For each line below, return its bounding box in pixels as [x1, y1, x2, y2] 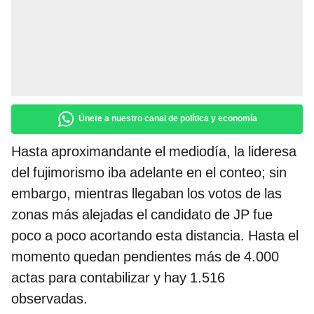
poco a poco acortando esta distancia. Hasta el [11, 227, 299, 245]
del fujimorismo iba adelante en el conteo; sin [11, 164, 287, 182]
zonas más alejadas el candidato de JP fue [11, 206, 273, 224]
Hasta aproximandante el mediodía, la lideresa [11, 143, 296, 161]
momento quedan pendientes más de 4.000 [11, 248, 279, 266]
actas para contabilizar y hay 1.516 [11, 269, 225, 287]
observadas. [11, 290, 88, 308]
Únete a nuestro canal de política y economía [78, 114, 257, 124]
